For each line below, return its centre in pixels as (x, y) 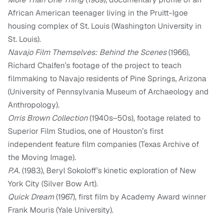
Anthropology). (34, 105)
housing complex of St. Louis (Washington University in (105, 26)
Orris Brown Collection (48, 118)
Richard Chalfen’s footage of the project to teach (95, 66)
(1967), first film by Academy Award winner (130, 197)
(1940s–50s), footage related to (144, 118)
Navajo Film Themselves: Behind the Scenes (87, 53)
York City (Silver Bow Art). (53, 184)
